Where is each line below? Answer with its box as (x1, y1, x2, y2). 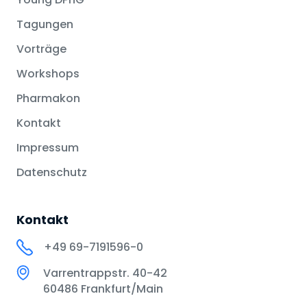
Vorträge (16, 41, 66, 58)
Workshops (16, 66, 79, 82)
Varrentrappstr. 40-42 (40, 265, 167, 282)
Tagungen (16, 16, 73, 33)
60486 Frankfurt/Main (40, 281, 163, 297)
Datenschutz (16, 164, 87, 181)
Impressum (16, 140, 79, 156)
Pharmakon (16, 90, 80, 107)
